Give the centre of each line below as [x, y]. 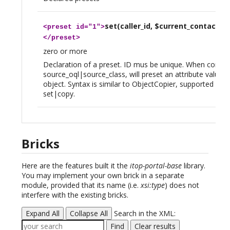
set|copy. [59, 93]
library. [194, 165]
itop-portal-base [156, 165]
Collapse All [89, 213]
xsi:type [153, 185]
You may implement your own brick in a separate [103, 175]
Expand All [43, 213]
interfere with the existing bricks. [75, 195]
